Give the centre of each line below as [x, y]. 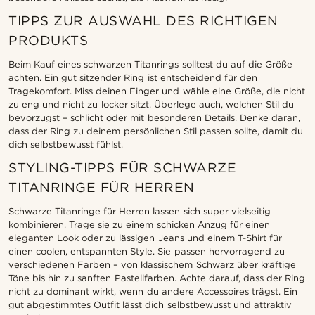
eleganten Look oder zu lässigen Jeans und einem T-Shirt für [145, 238]
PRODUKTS [48, 41]
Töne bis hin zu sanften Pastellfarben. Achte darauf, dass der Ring [157, 278]
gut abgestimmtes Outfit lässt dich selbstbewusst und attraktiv [150, 305]
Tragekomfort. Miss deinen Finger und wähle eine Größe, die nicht [157, 91]
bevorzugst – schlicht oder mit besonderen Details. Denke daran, [154, 118]
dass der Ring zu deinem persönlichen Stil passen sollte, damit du [156, 131]
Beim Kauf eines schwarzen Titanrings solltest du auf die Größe [150, 65]
